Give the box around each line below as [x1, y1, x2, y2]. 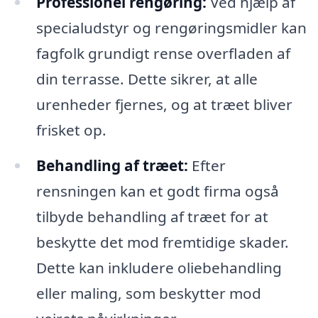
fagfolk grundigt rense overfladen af [35, 43, 290, 64]
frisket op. [35, 120, 106, 141]
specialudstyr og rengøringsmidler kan [35, 18, 307, 38]
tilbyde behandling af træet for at [35, 207, 268, 227]
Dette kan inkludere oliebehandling [35, 258, 282, 278]
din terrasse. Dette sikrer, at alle [35, 69, 258, 89]
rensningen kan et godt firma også [35, 181, 279, 202]
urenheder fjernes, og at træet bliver [35, 94, 292, 115]
